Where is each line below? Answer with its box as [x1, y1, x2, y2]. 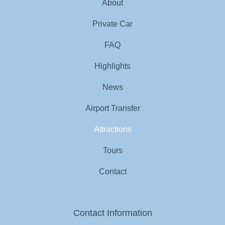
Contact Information [73, 208, 152, 218]
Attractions [93, 125, 132, 134]
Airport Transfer [85, 104, 140, 113]
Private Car [92, 20, 133, 29]
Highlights [94, 62, 131, 71]
